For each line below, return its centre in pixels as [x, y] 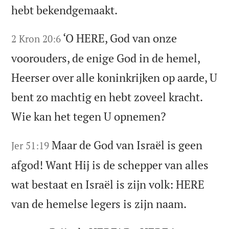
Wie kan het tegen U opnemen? [89, 117]
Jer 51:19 [30, 146]
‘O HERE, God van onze [120, 38]
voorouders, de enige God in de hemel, [106, 58]
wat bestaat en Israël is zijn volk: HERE [108, 185]
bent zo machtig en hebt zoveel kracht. [107, 97]
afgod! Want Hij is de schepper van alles [110, 165]
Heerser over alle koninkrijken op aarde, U [114, 78]
